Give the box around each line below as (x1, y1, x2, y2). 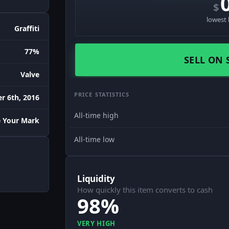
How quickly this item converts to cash (77, 185, 213, 195)
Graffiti (14, 24, 39, 34)
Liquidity (77, 173, 115, 185)
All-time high (74, 110, 119, 120)
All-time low (74, 134, 114, 144)
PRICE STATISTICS (74, 90, 130, 98)
